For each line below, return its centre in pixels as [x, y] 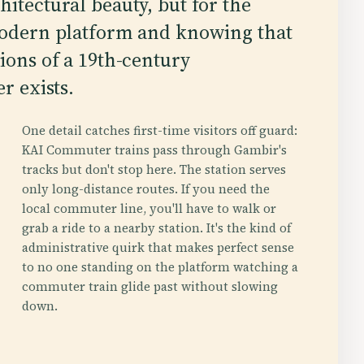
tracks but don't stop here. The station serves [154, 169]
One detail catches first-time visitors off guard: [159, 130]
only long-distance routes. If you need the [145, 189]
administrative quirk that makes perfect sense [158, 247]
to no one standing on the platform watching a [160, 267]
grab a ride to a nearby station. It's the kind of [156, 228]
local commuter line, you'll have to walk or [149, 208]
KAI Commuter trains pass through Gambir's [154, 150]
